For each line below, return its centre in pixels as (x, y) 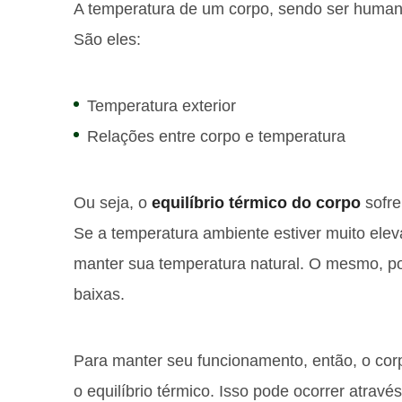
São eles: (107, 39)
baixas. (99, 294)
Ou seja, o (113, 203)
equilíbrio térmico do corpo (256, 203)
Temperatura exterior (162, 106)
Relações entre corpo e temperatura (216, 136)
